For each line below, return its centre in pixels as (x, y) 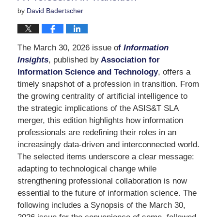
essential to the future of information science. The (107, 193)
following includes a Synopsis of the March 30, (101, 205)
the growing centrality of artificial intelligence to (102, 96)
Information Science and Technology (87, 72)
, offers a (174, 72)
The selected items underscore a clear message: (106, 156)
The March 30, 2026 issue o (68, 47)
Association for (130, 60)
